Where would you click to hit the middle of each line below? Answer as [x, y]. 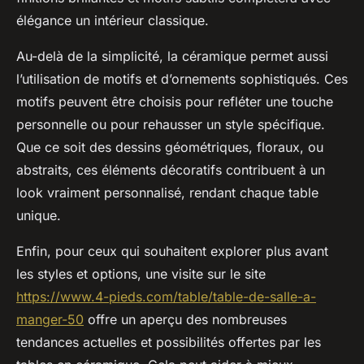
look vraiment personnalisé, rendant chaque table [167, 192]
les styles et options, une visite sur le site [141, 273]
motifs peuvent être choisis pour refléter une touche [175, 101]
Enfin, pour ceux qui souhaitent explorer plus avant [172, 251]
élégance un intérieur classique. [113, 20]
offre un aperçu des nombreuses [185, 319]
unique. [39, 215]
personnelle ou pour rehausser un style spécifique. [171, 124]
